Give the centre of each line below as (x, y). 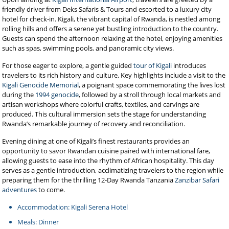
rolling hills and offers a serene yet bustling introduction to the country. (110, 29)
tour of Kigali (153, 65)
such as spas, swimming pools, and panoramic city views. (88, 48)
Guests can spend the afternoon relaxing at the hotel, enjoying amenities (112, 38)
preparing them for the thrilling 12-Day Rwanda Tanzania (89, 180)
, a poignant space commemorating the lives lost (152, 85)
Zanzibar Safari (197, 180)
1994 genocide (57, 95)
